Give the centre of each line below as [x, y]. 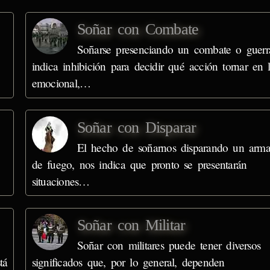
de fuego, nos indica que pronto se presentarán [139, 164]
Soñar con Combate [138, 30]
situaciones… [61, 181]
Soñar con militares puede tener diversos [169, 245]
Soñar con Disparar [137, 127]
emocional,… [61, 83]
